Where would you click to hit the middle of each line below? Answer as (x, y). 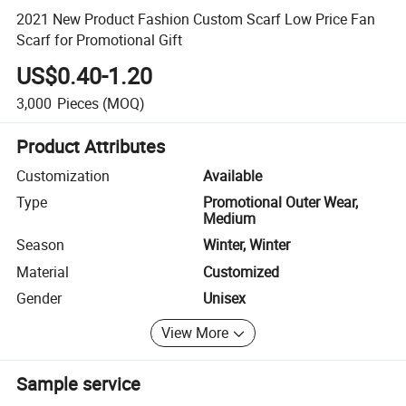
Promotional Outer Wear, (280, 203)
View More (195, 333)
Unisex (224, 299)
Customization (63, 175)
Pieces (77, 103)
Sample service (79, 383)
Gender (39, 299)
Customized (241, 271)
